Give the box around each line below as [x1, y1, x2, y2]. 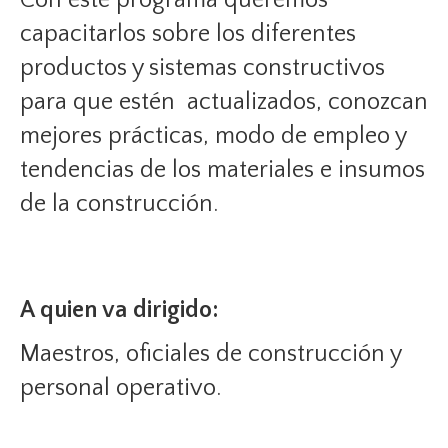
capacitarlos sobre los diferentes [20, 21, 356, 47]
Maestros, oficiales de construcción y [20, 341, 401, 367]
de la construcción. [20, 191, 218, 217]
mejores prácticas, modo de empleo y [20, 123, 406, 149]
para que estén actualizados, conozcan [20, 89, 428, 115]
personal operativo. [20, 375, 221, 401]
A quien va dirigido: [20, 297, 219, 323]
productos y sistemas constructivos [20, 55, 385, 81]
